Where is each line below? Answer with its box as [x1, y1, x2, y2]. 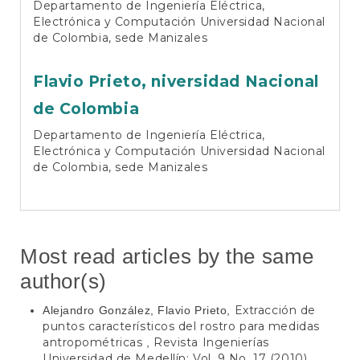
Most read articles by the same [20, 243, 314, 268]
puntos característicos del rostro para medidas [43, 319, 320, 334]
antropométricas [43, 335, 146, 350]
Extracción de [234, 303, 316, 318]
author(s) [20, 268, 108, 293]
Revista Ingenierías [153, 335, 269, 350]
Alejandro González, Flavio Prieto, [43, 304, 235, 317]
